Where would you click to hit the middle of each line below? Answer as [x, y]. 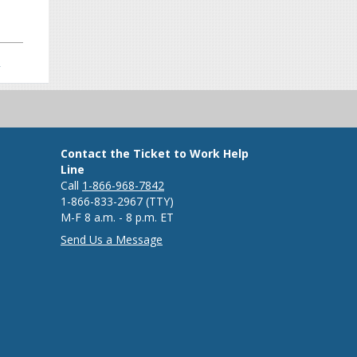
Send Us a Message [112, 240]
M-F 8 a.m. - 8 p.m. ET [117, 218]
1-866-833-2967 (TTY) [128, 202]
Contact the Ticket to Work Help [155, 154]
